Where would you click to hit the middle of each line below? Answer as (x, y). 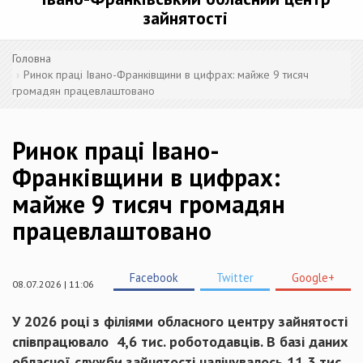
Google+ (313, 278)
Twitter (235, 278)
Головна (32, 58)
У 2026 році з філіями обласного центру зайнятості (180, 321)
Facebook (154, 278)
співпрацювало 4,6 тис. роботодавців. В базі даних (180, 342)
